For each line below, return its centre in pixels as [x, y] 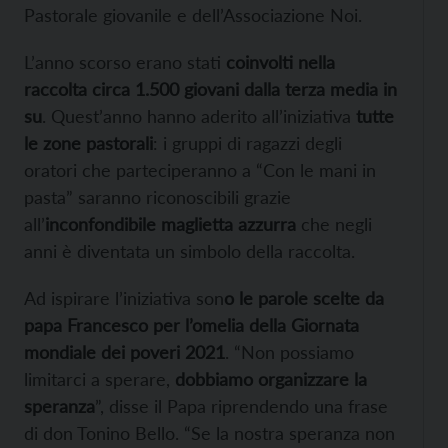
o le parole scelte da [304, 298]
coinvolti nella [280, 62]
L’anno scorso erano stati [125, 62]
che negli [334, 224]
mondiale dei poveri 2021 [124, 352]
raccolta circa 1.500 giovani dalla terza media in [210, 89]
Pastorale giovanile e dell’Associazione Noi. [193, 15]
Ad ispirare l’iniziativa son [124, 298]
